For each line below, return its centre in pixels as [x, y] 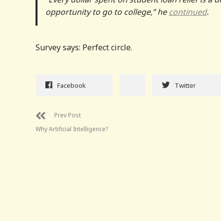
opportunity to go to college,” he [107, 12]
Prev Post [68, 115]
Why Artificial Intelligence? [72, 129]
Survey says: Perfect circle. [84, 47]
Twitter [185, 85]
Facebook [72, 85]
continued [188, 12]
